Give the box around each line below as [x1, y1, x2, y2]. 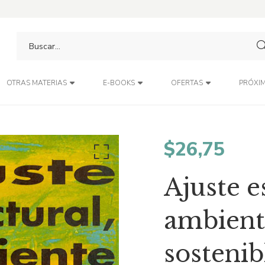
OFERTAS [170, 78, 203, 88]
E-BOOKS [102, 78, 135, 88]
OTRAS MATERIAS [6, 78, 67, 88]
